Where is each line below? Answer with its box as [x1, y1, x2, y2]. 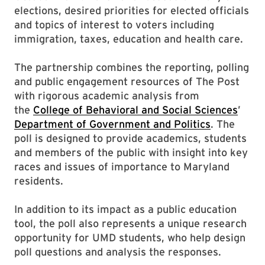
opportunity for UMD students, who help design [14, 231, 245, 244]
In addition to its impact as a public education [14, 203, 237, 215]
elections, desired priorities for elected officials [14, 4, 249, 17]
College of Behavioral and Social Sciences [33, 104, 238, 116]
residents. [14, 174, 63, 187]
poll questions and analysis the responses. [14, 245, 221, 258]
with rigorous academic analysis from [14, 89, 199, 102]
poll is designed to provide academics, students [14, 132, 247, 144]
